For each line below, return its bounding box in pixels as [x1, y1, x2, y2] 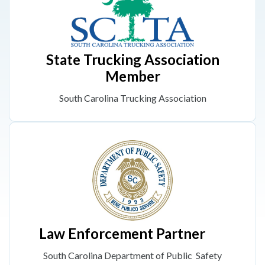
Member [105, 67, 160, 85]
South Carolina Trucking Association [59, 92, 206, 104]
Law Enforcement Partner [39, 225, 226, 242]
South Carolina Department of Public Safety [43, 250, 222, 261]
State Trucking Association [46, 51, 219, 68]
